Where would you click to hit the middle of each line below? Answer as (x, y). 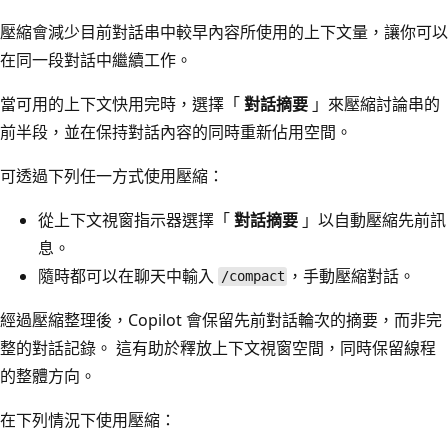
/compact (252, 276)
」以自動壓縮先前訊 (372, 219)
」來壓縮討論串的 (374, 103)
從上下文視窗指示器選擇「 (136, 219)
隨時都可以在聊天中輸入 (128, 275)
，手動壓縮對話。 (351, 275)
